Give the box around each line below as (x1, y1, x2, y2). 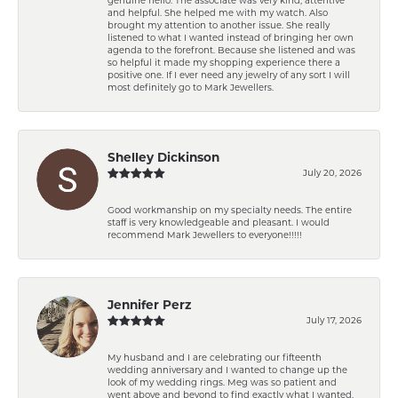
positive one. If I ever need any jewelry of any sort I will (107, 68, 350, 80)
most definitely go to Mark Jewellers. (107, 81, 274, 92)
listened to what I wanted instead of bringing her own (107, 31, 354, 43)
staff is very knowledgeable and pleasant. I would (107, 216, 330, 227)
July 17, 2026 (306, 314, 362, 325)
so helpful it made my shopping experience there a (107, 56, 340, 68)
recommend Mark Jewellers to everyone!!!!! (107, 228, 302, 240)
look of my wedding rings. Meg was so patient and (107, 376, 337, 387)
